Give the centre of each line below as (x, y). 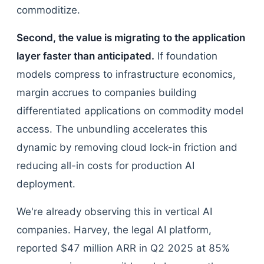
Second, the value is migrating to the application (131, 38)
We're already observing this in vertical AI (114, 212)
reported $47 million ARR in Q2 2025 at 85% (123, 248)
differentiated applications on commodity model (130, 111)
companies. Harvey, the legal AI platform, (114, 230)
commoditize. (48, 10)
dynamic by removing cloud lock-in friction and (127, 147)
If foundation (186, 56)
